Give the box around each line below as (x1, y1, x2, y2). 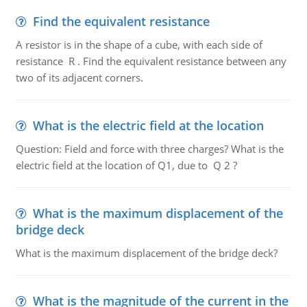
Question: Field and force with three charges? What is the (15, 142, 284, 156)
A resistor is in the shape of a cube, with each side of (15, 38, 262, 51)
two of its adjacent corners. (15, 71, 143, 84)
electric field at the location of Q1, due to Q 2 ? (15, 158, 237, 172)
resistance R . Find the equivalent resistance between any (15, 54, 286, 68)
